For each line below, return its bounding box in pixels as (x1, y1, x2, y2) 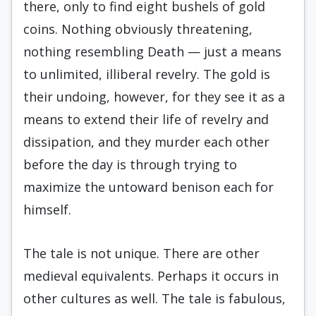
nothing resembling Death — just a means (23, 43, 281, 60)
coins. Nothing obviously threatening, (23, 20, 253, 37)
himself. (23, 201, 71, 218)
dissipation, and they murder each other (23, 133, 269, 150)
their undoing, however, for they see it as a (23, 88, 285, 105)
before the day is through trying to (23, 156, 237, 173)
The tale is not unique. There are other (23, 245, 260, 262)
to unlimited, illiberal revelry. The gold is (23, 66, 270, 83)
